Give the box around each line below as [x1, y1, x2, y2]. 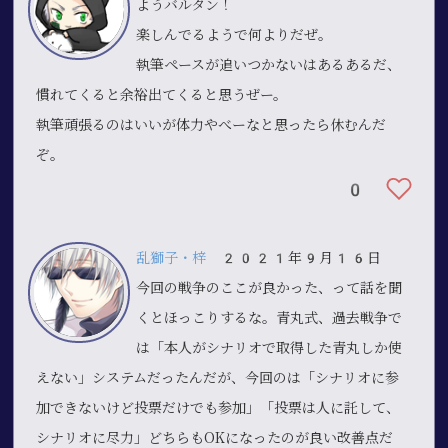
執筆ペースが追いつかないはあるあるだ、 [136, 56, 402, 73]
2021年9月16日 [206, 249, 382, 266]
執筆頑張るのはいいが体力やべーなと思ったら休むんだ [36, 116, 387, 133]
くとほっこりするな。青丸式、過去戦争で [136, 309, 403, 326]
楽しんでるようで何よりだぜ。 [136, 26, 333, 43]
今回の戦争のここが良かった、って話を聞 [136, 279, 403, 296]
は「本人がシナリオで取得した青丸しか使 [136, 339, 403, 356]
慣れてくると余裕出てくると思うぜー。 [36, 86, 288, 103]
